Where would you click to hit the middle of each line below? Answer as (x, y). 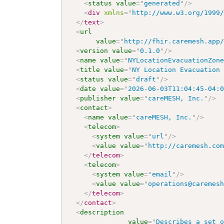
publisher (98, 98)
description (102, 212)
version (94, 50)
